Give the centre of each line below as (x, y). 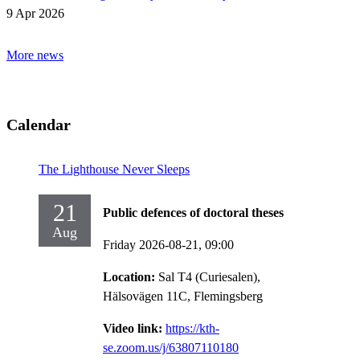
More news (35, 55)
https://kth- (192, 328)
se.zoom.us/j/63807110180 (171, 347)
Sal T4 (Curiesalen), (209, 276)
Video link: (134, 328)
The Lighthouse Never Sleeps (114, 169)
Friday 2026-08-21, (154, 244)
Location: (131, 276)
